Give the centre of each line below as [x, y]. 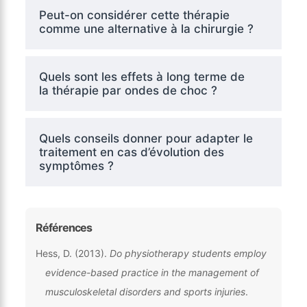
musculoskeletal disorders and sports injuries [145, 291]
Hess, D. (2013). [72, 253]
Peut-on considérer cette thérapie [134, 15]
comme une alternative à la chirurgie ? [146, 28]
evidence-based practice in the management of [152, 272]
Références [63, 227]
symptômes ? [76, 165]
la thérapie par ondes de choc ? [128, 90]
